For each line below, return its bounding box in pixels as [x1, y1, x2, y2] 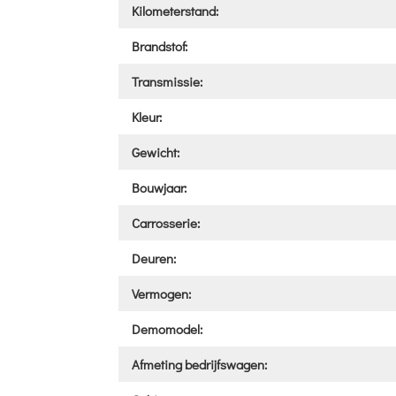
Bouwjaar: [132, 178, 187, 196]
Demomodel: [132, 319, 203, 338]
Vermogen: [132, 284, 192, 302]
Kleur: [132, 107, 163, 126]
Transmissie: [132, 72, 203, 90]
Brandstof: [132, 36, 188, 55]
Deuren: [132, 248, 177, 267]
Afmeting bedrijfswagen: [132, 354, 268, 373]
